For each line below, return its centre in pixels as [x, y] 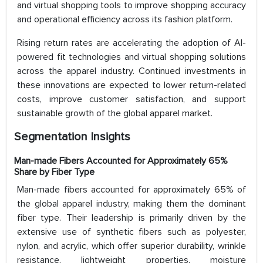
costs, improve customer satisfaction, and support [131, 100]
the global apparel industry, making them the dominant [131, 204]
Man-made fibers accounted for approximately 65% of [131, 190]
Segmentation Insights [72, 137]
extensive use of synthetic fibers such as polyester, [131, 232]
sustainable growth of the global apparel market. [115, 114]
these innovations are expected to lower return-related [131, 85]
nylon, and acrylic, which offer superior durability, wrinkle [131, 246]
